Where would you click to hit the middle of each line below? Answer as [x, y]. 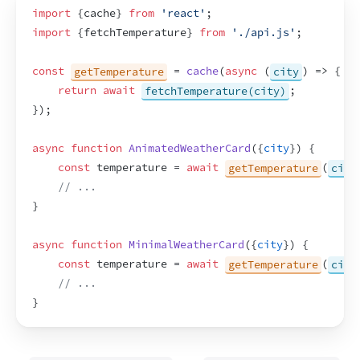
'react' [183, 13]
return [77, 90]
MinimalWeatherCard [186, 245]
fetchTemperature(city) [215, 90]
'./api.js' [264, 33]
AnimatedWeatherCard [190, 148]
